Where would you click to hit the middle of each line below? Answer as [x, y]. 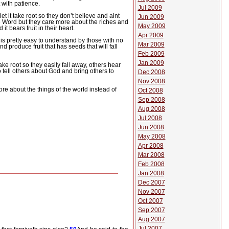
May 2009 [152, 26]
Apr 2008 [151, 146]
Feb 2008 [151, 164]
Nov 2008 [151, 81]
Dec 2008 [151, 72]
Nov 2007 [151, 192]
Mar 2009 [151, 44]
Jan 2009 [151, 63]
